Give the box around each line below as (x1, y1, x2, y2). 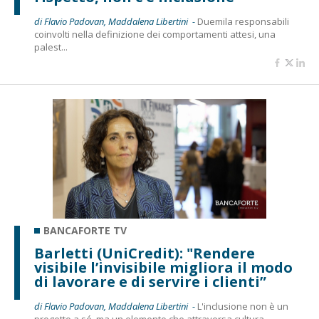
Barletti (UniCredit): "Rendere (34, 244, 255, 263)
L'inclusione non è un (197, 300, 288, 313)
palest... (34, 41, 68, 53)
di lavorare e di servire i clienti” (34, 272, 266, 291)
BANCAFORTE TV (43, 224, 127, 237)
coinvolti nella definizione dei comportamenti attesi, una (34, 28, 276, 41)
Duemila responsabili (197, 15, 289, 28)
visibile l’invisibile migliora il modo (34, 258, 293, 277)
